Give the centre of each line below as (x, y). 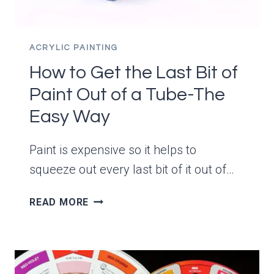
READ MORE (59, 202)
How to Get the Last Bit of (134, 73)
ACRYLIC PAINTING (74, 48)
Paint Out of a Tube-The (127, 95)
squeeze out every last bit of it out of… (132, 170)
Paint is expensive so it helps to (113, 150)
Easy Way (70, 117)
